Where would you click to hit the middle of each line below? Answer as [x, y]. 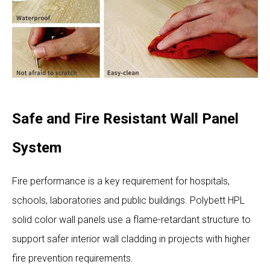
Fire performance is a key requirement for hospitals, [121, 181]
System [37, 147]
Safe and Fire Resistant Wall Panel [125, 118]
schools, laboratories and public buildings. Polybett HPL [128, 200]
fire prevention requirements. [73, 258]
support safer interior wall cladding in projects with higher [131, 239]
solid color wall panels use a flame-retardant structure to [131, 219]
